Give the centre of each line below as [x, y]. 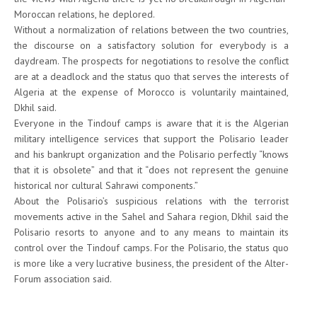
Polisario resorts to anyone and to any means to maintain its [151, 232]
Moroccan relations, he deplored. [85, 15]
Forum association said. [63, 279]
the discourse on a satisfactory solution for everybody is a [151, 46]
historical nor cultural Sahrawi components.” [106, 186]
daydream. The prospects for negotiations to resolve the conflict [151, 61]
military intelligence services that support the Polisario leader [151, 139]
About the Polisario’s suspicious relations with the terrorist [151, 201]
